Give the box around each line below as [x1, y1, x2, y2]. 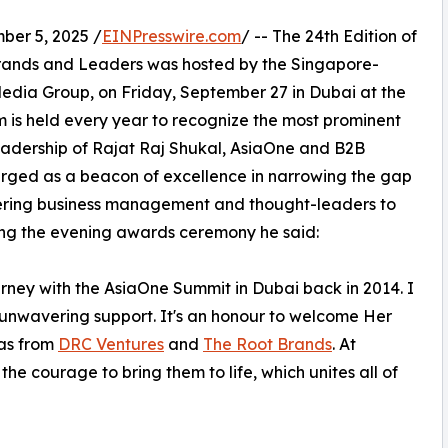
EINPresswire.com [102, 25, 241, 46]
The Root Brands [203, 333, 332, 354]
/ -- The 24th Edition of [241, 25, 417, 46]
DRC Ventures [58, 333, 164, 354]
